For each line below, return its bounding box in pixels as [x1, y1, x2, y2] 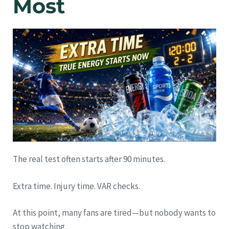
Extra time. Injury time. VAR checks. [13, 180, 140, 192]
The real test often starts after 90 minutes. [13, 153, 165, 165]
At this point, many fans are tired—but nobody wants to [13, 207, 216, 219]
